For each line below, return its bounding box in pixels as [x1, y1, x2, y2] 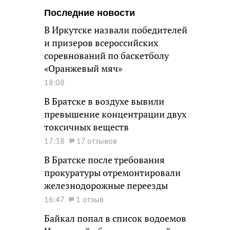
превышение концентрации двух [44, 108, 186, 120]
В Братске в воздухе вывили [44, 95, 164, 107]
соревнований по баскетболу [44, 50, 169, 62]
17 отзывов [76, 136, 117, 146]
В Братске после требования [44, 154, 165, 166]
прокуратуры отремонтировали [44, 167, 181, 179]
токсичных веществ [44, 121, 129, 133]
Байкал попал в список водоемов [44, 213, 186, 224]
